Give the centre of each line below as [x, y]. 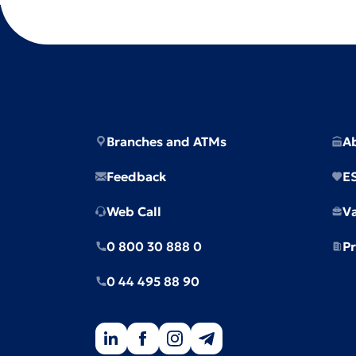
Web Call [134, 211]
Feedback [136, 176]
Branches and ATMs [166, 141]
